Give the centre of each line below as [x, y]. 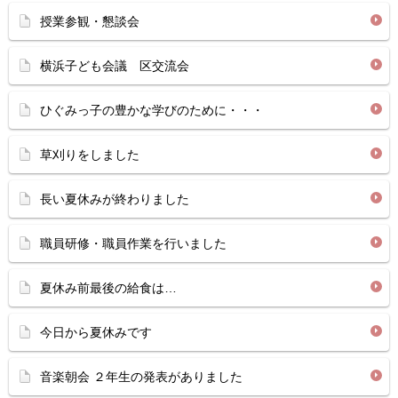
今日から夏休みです [96, 332]
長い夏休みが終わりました [115, 199]
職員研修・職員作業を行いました [133, 243]
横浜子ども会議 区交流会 [115, 66]
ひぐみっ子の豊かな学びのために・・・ [152, 110]
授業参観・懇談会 [90, 21]
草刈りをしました [90, 155]
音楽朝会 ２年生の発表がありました [141, 377]
